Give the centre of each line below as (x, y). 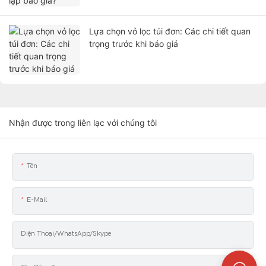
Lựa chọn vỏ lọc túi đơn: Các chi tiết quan (170, 31)
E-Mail (37, 200)
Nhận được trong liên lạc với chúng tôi (83, 123)
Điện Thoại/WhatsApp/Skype (66, 234)
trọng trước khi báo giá (134, 44)
